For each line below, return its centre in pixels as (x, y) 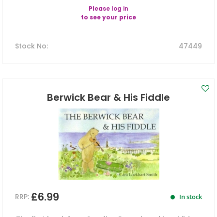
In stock (190, 197)
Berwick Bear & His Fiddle (108, 98)
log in (120, 9)
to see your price (108, 17)
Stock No (31, 46)
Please (100, 9)
